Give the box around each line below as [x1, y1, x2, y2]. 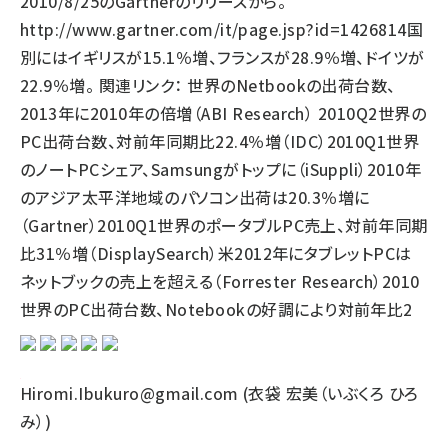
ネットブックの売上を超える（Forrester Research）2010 [20, 269, 420, 293]
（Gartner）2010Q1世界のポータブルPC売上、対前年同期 [20, 213, 428, 237]
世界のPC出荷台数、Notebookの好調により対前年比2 [20, 297, 413, 321]
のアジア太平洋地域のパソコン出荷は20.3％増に [20, 185, 370, 209]
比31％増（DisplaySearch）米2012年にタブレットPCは [20, 241, 412, 265]
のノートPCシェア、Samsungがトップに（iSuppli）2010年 [20, 157, 422, 181]
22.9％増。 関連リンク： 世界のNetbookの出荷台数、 [20, 73, 396, 97]
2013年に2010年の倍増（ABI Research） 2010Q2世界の [20, 101, 427, 125]
